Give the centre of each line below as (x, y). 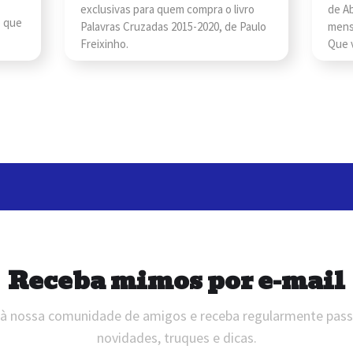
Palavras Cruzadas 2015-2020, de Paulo (174, 26)
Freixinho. (105, 43)
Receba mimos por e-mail (176, 281)
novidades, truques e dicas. (176, 337)
